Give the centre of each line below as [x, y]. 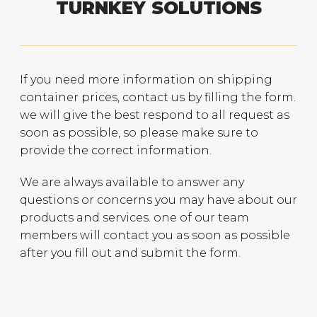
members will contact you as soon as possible [155, 235]
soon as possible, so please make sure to [139, 132]
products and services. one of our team [135, 217]
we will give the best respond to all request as [155, 115]
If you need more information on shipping [146, 79]
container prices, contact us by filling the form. [158, 97]
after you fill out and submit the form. [131, 253]
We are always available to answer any [132, 182]
